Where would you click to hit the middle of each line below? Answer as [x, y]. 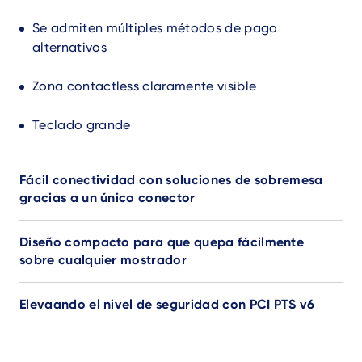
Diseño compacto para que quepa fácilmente [162, 242]
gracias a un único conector [107, 198]
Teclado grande [82, 125]
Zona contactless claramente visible [145, 86]
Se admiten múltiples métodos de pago [155, 28]
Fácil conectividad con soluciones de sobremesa [171, 180]
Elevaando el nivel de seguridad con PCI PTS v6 [167, 305]
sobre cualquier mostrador [103, 260]
